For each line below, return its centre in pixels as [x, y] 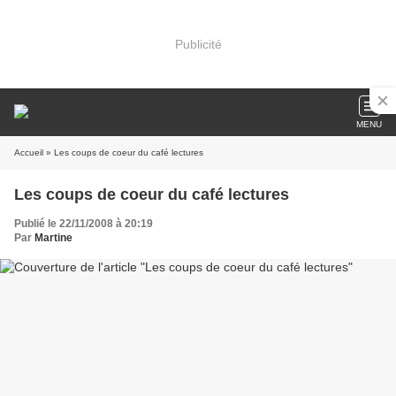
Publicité [198, 44]
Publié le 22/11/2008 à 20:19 [84, 224]
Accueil [29, 152]
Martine [53, 238]
